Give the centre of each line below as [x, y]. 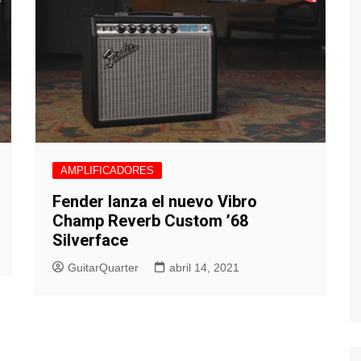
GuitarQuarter [103, 267]
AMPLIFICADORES [107, 170]
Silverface [90, 240]
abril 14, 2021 [204, 267]
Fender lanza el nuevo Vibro [155, 201]
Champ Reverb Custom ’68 [150, 220]
